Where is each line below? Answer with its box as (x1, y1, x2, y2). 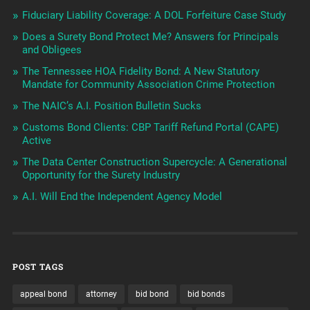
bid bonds (187, 289, 225, 300)
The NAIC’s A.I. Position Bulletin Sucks (21, 100, 201, 113)
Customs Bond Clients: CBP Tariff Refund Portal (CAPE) (21, 121, 279, 134)
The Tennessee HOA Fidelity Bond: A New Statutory (21, 65, 259, 78)
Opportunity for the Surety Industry (21, 169, 180, 182)
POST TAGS (12, 261, 64, 273)
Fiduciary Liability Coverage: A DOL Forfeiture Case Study (21, 9, 286, 22)
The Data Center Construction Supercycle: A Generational (21, 156, 287, 169)
